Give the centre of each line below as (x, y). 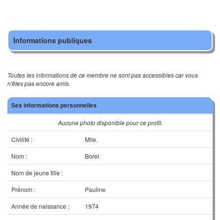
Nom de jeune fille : (37, 173)
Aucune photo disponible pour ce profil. (110, 123)
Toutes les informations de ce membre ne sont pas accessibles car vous (103, 75)
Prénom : (23, 189)
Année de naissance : (40, 206)
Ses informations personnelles (54, 105)
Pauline (95, 189)
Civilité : (22, 139)
